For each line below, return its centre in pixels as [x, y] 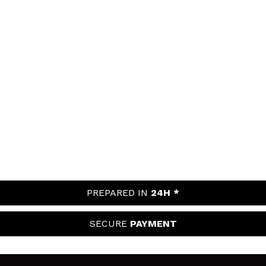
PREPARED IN [119, 192]
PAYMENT [153, 223]
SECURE [110, 223]
